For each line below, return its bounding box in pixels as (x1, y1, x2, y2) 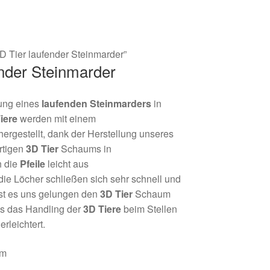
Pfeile (20, 157, 46, 171)
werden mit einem (17, 111, 96, 126)
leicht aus (45, 157, 89, 171)
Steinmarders (90, 96, 152, 111)
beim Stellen (121, 202, 178, 216)
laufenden (42, 96, 88, 111)
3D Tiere (83, 202, 122, 216)
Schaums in (58, 142, 112, 156)
